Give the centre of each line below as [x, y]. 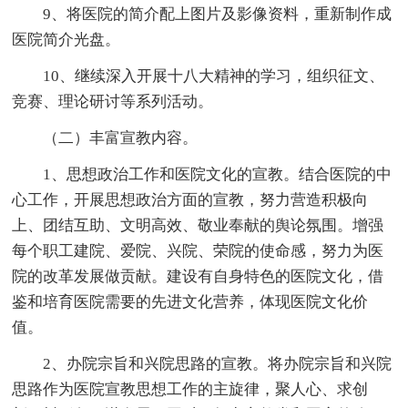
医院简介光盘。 [66, 39]
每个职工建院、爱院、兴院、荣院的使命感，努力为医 [198, 250]
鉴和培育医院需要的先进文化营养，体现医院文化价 [190, 301]
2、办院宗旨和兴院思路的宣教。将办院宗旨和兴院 [202, 363]
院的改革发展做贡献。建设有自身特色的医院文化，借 [198, 276]
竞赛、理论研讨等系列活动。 [113, 101]
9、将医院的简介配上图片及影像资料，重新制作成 [202, 14]
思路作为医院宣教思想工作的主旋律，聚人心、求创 [190, 389]
